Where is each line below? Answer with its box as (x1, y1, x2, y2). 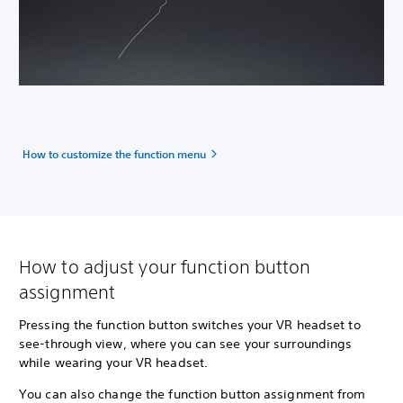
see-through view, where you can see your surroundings (19, 336, 353, 353)
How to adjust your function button (19, 256, 311, 278)
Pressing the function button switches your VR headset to (19, 317, 361, 334)
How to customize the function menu (22, 147, 206, 162)
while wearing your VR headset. (19, 354, 209, 372)
